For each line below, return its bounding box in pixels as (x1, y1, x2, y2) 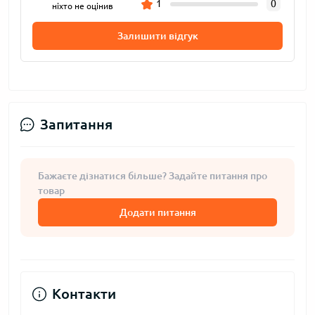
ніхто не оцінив (51, 1, 113, 11)
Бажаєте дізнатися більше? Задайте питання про (38, 170, 267, 181)
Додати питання (119, 207, 196, 218)
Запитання (40, 116, 112, 132)
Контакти (52, 285, 116, 302)
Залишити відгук (117, 30, 198, 41)
